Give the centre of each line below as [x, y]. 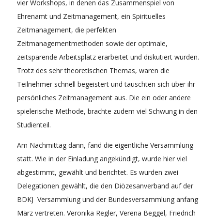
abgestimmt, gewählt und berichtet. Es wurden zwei [98, 172]
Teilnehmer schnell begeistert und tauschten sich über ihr [106, 84]
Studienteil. [34, 124]
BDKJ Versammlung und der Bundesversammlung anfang [108, 199]
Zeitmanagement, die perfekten [67, 30]
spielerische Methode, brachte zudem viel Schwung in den [107, 111]
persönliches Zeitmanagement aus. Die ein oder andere [104, 97]
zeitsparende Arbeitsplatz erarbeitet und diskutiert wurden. [108, 57]
